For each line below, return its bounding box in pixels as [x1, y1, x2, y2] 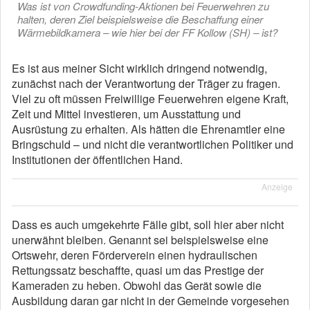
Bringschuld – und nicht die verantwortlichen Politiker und [12, 136, 293, 152]
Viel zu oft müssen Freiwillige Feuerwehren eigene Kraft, [12, 91, 289, 107]
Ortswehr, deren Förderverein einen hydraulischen [12, 247, 257, 263]
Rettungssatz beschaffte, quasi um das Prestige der [12, 262, 264, 278]
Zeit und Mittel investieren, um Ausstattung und [12, 106, 241, 122]
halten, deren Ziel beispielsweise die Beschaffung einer [17, 12, 263, 26]
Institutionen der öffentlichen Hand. [12, 152, 183, 167]
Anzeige [262, 181, 293, 192]
